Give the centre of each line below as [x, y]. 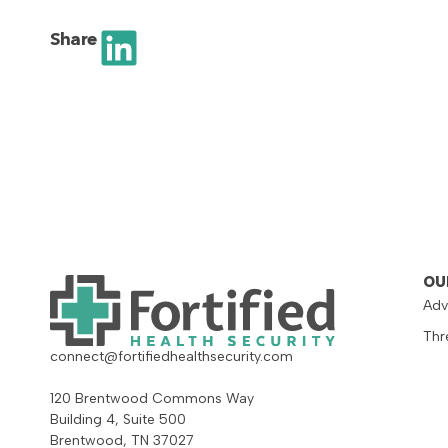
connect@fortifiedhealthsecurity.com [171, 356]
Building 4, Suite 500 [118, 419]
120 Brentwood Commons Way [152, 398]
